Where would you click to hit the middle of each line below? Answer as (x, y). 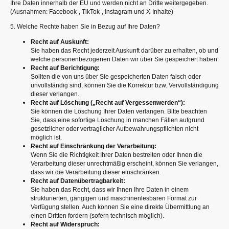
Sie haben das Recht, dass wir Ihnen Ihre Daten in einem (110, 189)
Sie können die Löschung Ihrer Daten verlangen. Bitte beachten (119, 111)
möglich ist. (46, 137)
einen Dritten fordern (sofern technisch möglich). (97, 215)
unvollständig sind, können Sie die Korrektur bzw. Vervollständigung (125, 85)
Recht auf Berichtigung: (65, 68)
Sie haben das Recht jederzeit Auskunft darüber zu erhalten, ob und (124, 50)
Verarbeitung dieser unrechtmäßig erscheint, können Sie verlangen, (124, 163)
